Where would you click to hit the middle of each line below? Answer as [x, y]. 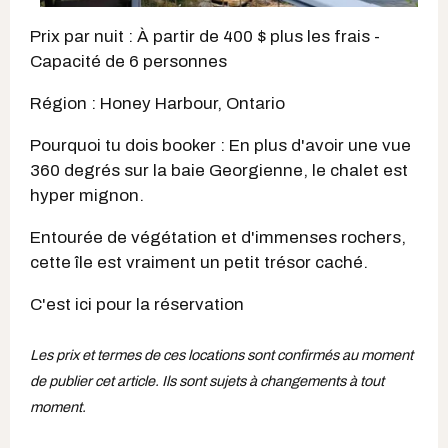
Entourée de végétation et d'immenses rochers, [218, 238]
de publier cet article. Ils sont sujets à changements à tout [207, 381]
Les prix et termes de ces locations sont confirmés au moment [221, 355]
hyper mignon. [89, 196]
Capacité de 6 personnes [128, 62]
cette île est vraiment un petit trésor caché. [199, 263]
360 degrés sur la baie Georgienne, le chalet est [219, 171]
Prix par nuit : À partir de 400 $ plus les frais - [205, 37]
